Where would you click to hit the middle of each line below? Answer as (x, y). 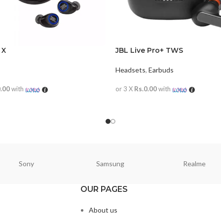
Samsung (110, 164)
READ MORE (140, 104)
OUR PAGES (104, 189)
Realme (195, 164)
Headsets (130, 70)
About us (103, 210)
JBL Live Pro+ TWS (149, 51)
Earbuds (161, 70)
